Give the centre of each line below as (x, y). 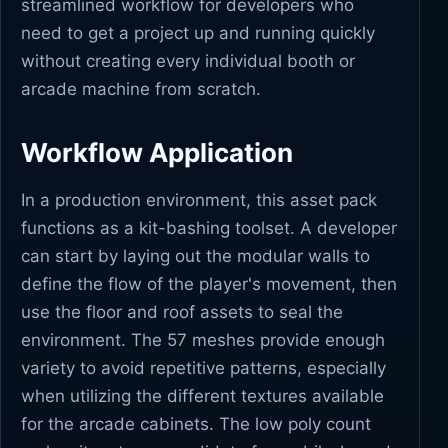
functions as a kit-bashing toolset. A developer (209, 228)
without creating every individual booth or (188, 61)
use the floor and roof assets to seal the (182, 312)
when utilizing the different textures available (202, 396)
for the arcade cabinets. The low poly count (196, 424)
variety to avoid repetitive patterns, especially (203, 368)
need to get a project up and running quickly (198, 33)
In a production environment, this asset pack (199, 200)
